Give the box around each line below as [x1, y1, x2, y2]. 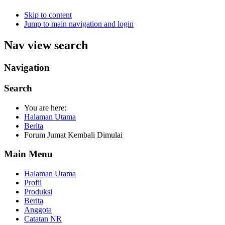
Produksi [24, 187, 52, 196]
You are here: [24, 103, 70, 112]
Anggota [24, 205, 52, 214]
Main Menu [4, 149, 53, 160]
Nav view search [4, 39, 88, 52]
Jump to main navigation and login [24, 20, 134, 29]
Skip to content [24, 11, 72, 20]
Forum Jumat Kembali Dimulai [24, 130, 123, 139]
